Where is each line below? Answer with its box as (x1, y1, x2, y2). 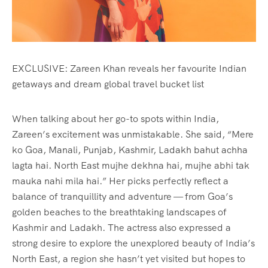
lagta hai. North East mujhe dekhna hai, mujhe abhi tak (12, 159, 249, 172)
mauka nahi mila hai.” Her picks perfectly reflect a (12, 175, 229, 188)
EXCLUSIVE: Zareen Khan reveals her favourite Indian (12, 62, 246, 75)
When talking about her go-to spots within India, (12, 112, 219, 126)
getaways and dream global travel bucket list (12, 78, 204, 91)
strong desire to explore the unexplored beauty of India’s (12, 237, 255, 250)
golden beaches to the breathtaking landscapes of (12, 206, 227, 219)
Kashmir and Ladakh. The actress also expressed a (12, 221, 231, 234)
